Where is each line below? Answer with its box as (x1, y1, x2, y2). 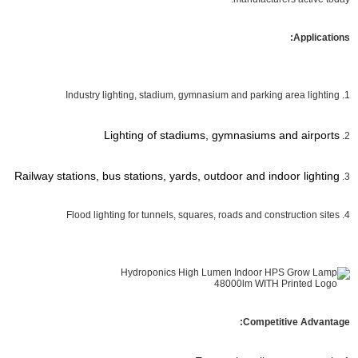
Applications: (293, 32, 350, 43)
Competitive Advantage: (243, 316, 350, 328)
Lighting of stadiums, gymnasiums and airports (104, 129, 340, 141)
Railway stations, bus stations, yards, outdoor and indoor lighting (14, 169, 340, 182)
